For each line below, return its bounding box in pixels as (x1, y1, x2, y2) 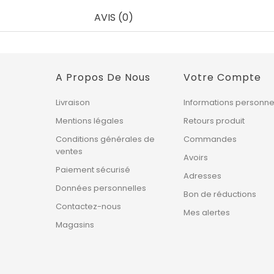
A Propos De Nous (55, 70, 150, 84)
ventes (55, 146, 83, 157)
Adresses (183, 170, 222, 182)
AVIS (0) (94, 10, 133, 24)
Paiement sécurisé (55, 164, 130, 176)
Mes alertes (183, 207, 231, 218)
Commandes (183, 133, 237, 145)
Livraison (55, 97, 90, 108)
